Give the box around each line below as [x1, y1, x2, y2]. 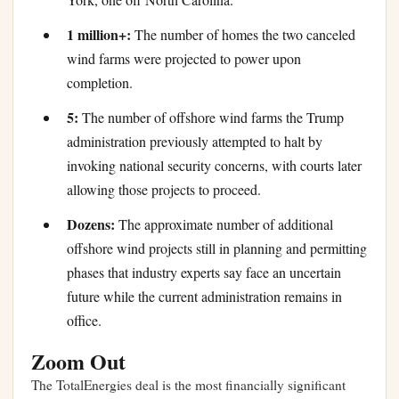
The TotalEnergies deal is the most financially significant [31, 376, 346, 395]
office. [67, 311, 102, 330]
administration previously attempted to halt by [67, 132, 322, 151]
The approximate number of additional [115, 215, 333, 234]
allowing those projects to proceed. [67, 180, 261, 199]
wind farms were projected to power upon [67, 49, 301, 69]
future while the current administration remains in [67, 287, 342, 306]
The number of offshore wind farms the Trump [78, 108, 344, 127]
